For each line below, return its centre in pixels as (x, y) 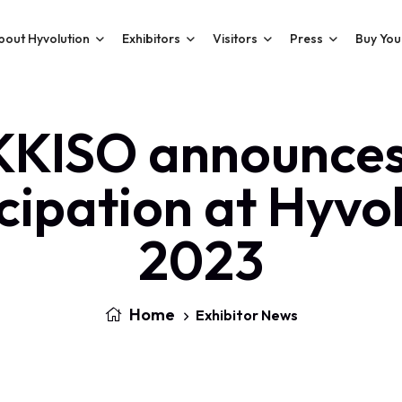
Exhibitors (152, 39)
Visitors (236, 39)
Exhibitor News (246, 315)
